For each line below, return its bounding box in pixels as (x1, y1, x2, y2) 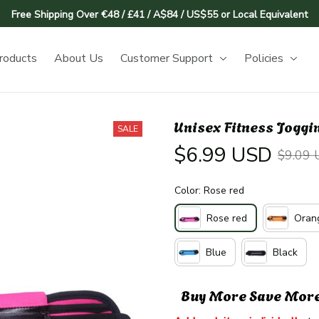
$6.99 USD (174, 142, 272, 169)
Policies (244, 51, 284, 66)
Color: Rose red (174, 184, 244, 197)
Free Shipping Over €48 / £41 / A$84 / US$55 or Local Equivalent (11, 7, 308, 21)
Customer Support (120, 51, 214, 66)
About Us (54, 51, 104, 66)
